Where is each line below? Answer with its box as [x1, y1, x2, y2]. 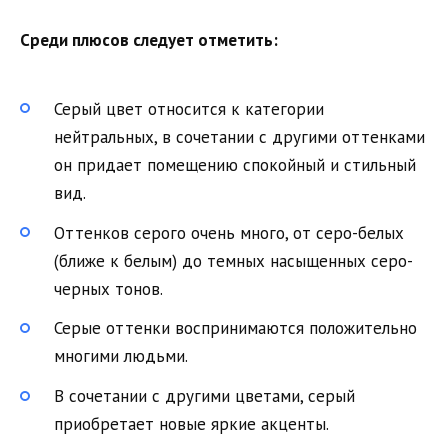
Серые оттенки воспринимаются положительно [54, 317, 417, 340]
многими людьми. [54, 345, 188, 368]
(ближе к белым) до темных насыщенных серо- [54, 249, 413, 272]
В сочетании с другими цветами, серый [54, 385, 355, 408]
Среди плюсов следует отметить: [20, 28, 278, 51]
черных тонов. [54, 277, 163, 300]
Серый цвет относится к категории [54, 97, 324, 120]
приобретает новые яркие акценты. [54, 413, 329, 436]
